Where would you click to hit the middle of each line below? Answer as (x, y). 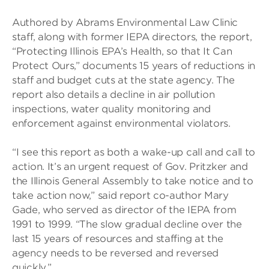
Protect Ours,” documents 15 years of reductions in (134, 66)
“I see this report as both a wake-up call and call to (134, 152)
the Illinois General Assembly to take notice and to (133, 181)
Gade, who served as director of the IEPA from (124, 210)
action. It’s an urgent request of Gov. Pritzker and (130, 167)
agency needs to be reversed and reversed (116, 253)
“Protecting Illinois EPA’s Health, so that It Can (122, 51)
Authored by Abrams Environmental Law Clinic (125, 23)
